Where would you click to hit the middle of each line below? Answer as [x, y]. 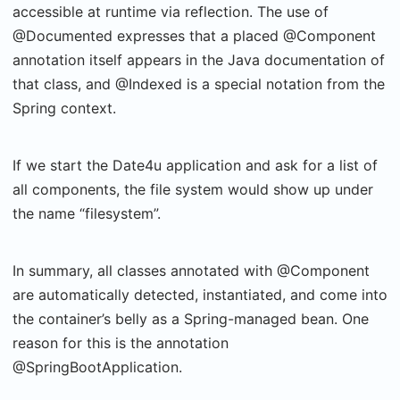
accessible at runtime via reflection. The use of [171, 12]
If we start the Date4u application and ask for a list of [195, 165]
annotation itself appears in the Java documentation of [199, 60]
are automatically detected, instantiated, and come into [200, 295]
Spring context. [64, 108]
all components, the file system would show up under [193, 189]
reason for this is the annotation [121, 343]
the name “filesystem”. [87, 213]
